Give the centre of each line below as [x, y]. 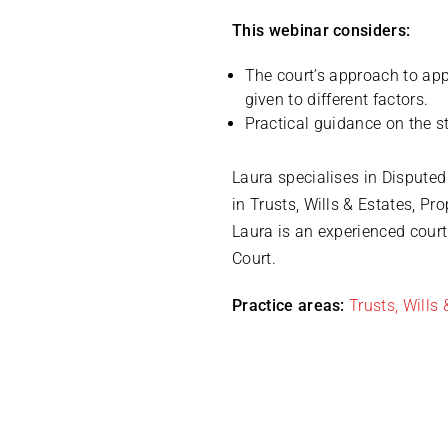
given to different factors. [336, 100]
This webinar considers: [321, 31]
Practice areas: [288, 305]
